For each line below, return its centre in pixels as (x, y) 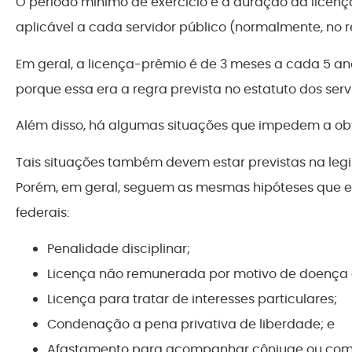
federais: (42, 212)
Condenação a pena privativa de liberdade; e (191, 324)
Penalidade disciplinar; (119, 248)
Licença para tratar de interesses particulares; (192, 299)
